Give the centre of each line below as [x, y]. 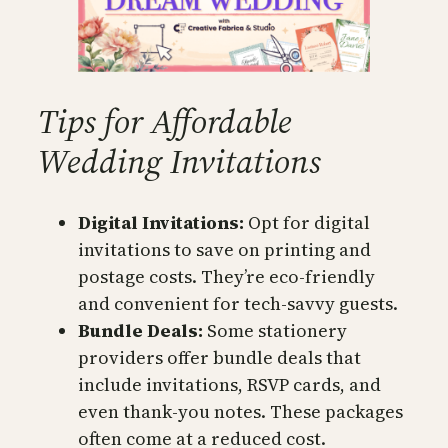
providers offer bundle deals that [219, 357]
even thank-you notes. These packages [240, 411]
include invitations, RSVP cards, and [229, 384]
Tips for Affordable [165, 120]
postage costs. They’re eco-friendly [226, 276]
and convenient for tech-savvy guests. [238, 303]
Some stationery [275, 330]
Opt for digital [307, 222]
